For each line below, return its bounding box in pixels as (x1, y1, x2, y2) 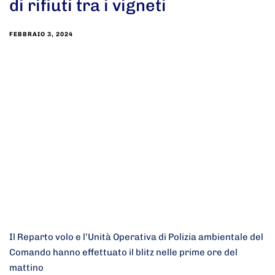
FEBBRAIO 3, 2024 (9, 31, 73, 39)
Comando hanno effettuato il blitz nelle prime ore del (9, 247, 238, 258)
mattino (9, 262, 44, 274)
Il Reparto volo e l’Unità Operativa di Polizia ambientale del (9, 231, 263, 243)
